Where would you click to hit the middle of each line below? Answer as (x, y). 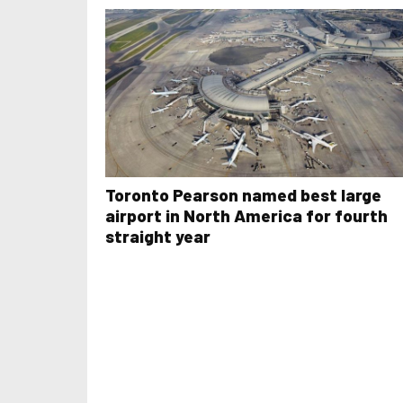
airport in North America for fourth (246, 215)
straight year (158, 236)
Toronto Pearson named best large (243, 194)
